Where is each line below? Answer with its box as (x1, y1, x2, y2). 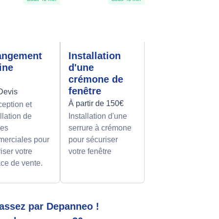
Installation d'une (68, 112, 127, 121)
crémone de (68, 74, 123, 85)
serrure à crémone (68, 124, 131, 132)
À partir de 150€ (68, 99, 124, 108)
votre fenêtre (68, 147, 111, 156)
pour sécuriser (68, 135, 118, 144)
